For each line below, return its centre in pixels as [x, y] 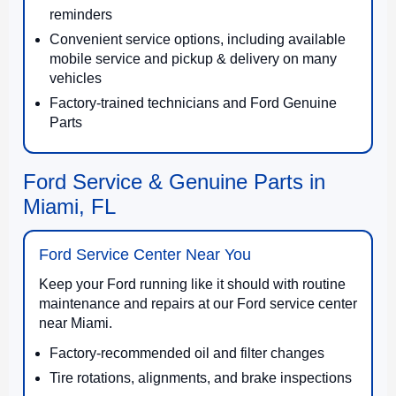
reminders [81, 14]
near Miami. [76, 323]
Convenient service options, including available [198, 39]
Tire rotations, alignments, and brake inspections [201, 377]
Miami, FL [69, 206]
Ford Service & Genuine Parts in [174, 181]
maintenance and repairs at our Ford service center [198, 303]
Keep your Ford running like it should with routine [192, 284]
